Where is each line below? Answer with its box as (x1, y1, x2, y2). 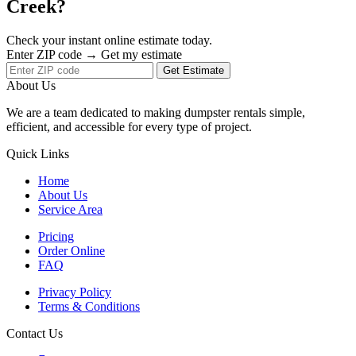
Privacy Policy (38, 284, 111, 299)
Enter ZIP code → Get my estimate (6, 47, 182, 61)
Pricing (38, 229, 74, 243)
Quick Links (6, 146, 69, 161)
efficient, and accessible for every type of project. (6, 119, 252, 133)
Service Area (38, 202, 103, 216)
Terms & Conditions (38, 299, 140, 313)
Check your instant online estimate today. (6, 33, 212, 47)
